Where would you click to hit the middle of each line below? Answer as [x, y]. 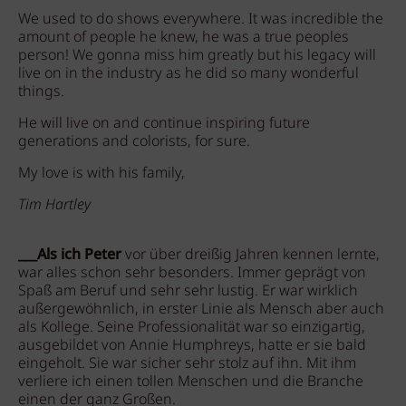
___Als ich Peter [70, 255]
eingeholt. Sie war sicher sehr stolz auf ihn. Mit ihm [187, 364]
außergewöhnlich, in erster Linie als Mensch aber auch [201, 309]
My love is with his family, [101, 174]
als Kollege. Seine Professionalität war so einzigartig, [192, 328]
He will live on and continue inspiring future [164, 124]
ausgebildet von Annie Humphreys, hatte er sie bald [192, 346]
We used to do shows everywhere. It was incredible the [201, 19]
